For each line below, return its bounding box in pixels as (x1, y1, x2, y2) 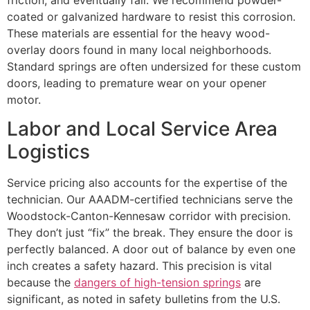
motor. (7, 93, 41, 107)
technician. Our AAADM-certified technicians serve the (7, 192, 293, 207)
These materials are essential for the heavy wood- (7, 26, 270, 41)
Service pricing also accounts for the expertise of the (7, 176, 287, 190)
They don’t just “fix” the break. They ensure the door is (7, 226, 293, 240)
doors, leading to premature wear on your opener (7, 76, 266, 91)
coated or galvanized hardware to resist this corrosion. (7, 10, 295, 24)
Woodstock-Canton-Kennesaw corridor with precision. (7, 209, 291, 224)
